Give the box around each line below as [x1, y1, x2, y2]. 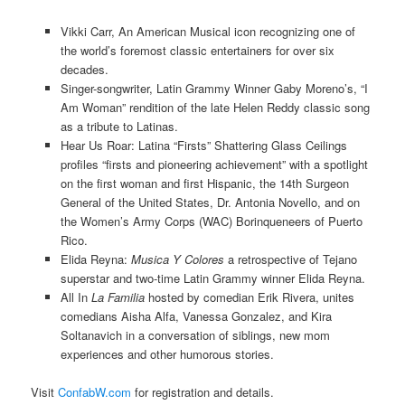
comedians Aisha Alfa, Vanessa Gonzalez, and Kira [60, 307, 332, 325]
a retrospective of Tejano [223, 250, 357, 268]
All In [60, 288, 91, 306]
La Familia [90, 288, 145, 306]
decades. [60, 61, 108, 79]
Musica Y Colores [130, 250, 224, 268]
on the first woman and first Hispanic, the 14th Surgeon [60, 174, 349, 193]
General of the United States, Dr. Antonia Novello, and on [60, 193, 360, 212]
